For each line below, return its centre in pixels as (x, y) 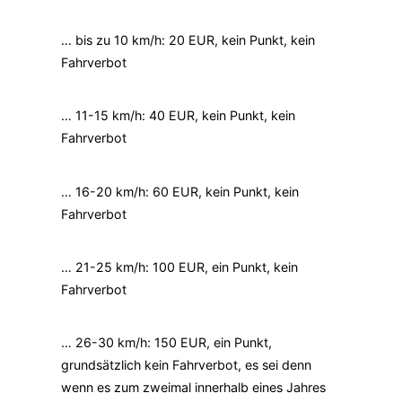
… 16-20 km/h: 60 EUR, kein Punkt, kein (180, 191)
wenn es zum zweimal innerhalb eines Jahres (193, 388)
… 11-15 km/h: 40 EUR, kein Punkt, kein (178, 116)
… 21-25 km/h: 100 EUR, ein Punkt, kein (179, 267)
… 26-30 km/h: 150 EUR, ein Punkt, (166, 343)
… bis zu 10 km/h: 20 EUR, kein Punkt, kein (188, 40)
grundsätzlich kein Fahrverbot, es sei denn (186, 365)
